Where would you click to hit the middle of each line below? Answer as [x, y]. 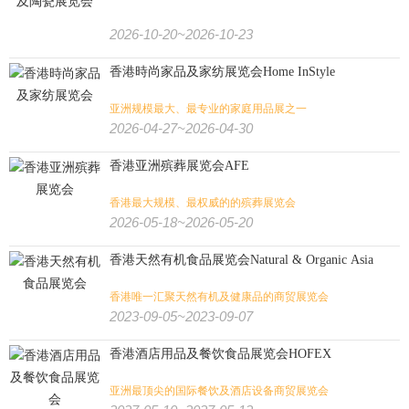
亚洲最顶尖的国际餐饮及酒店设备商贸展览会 [219, 391]
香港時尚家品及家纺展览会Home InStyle [222, 72]
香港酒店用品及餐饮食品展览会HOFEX [220, 354]
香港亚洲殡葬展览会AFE [179, 166]
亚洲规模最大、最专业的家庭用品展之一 [208, 109]
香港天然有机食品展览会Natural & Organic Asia [241, 260]
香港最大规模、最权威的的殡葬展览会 [203, 203]
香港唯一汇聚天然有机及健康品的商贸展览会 [219, 297]
